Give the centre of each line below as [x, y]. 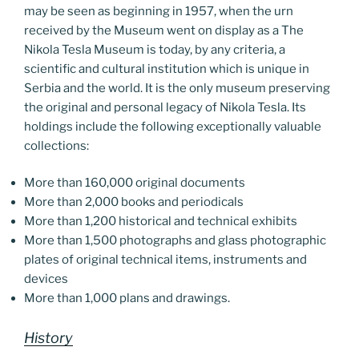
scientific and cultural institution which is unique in [167, 69]
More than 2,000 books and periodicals [134, 202]
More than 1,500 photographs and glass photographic [175, 240]
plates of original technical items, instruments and [165, 260]
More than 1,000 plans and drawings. [127, 298]
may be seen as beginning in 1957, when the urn [159, 11]
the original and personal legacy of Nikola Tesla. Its [165, 107]
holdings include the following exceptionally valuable [173, 126]
